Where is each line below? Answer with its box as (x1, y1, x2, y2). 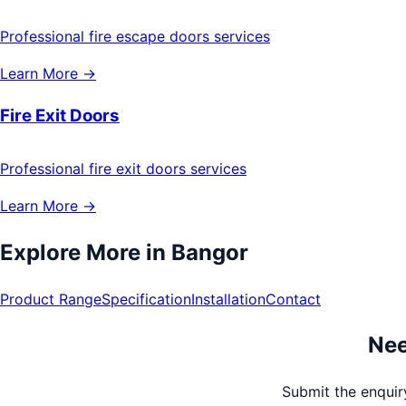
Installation (191, 289, 266, 308)
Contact (266, 289, 321, 308)
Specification (101, 289, 191, 308)
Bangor (171, 238, 248, 266)
